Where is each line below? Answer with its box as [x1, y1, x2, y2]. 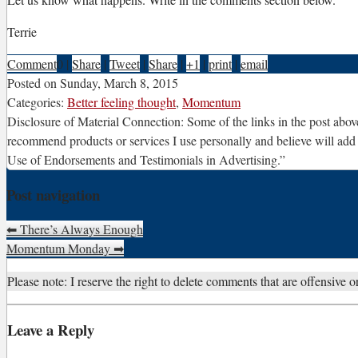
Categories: [7, 93, 67, 111]
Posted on [7, 74, 60, 92]
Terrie [7, 23, 37, 41]
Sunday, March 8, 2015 [60, 74, 178, 92]
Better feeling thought [67, 93, 176, 111]
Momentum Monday [6, 239, 113, 257]
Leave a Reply [7, 318, 94, 340]
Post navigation [6, 184, 100, 206]
